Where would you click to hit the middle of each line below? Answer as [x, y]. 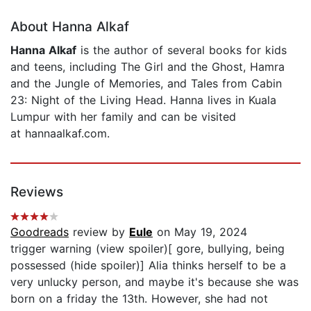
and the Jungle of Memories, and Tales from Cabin [146, 83]
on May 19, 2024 [200, 232]
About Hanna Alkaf [70, 26]
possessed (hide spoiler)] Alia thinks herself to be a [148, 265]
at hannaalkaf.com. [60, 133]
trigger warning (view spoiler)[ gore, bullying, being [148, 248]
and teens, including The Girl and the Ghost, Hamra [148, 66]
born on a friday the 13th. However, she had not [139, 298]
